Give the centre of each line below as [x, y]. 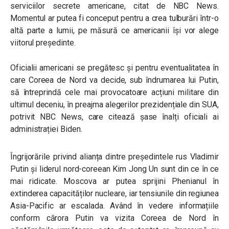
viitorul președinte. [43, 43]
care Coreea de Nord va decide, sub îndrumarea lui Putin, [114, 80]
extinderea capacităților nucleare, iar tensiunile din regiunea [114, 193]
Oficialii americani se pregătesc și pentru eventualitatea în [114, 68]
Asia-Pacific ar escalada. [60, 206]
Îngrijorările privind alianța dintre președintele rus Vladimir [114, 157]
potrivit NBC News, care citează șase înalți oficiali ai [114, 117]
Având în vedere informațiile [164, 206]
